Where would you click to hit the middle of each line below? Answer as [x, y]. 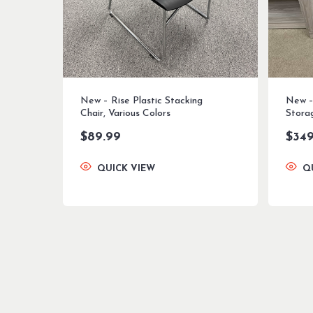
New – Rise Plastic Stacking [141, 101]
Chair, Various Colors [125, 114]
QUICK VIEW [126, 169]
